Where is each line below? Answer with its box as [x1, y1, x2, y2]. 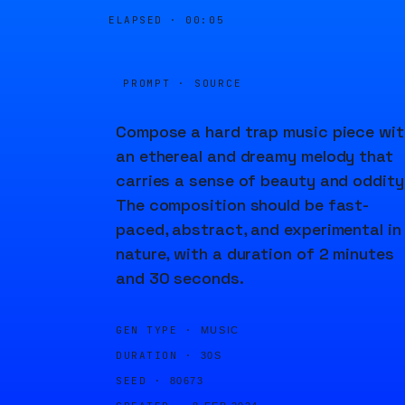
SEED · [116, 374, 163, 387]
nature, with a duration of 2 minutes [116, 243, 394, 264]
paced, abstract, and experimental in [116, 219, 401, 240]
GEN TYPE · [116, 324, 193, 336]
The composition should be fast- [116, 194, 370, 215]
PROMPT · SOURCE [123, 77, 242, 89]
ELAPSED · [108, 14, 186, 26]
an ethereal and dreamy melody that [116, 146, 393, 166]
